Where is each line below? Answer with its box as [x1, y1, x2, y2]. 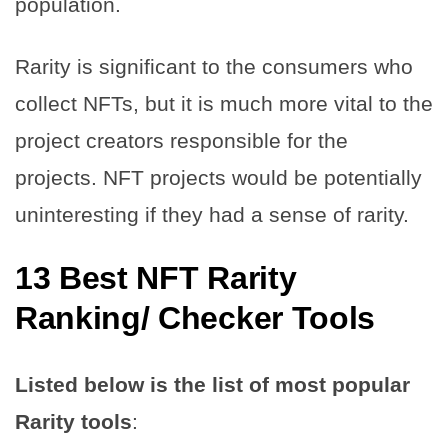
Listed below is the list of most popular [15, 372, 410, 396]
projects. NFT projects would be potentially [15, 165, 422, 189]
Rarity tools [15, 409, 132, 433]
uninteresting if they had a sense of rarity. [15, 202, 409, 226]
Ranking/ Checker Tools [15, 299, 375, 336]
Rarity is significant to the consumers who [15, 54, 413, 78]
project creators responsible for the [15, 128, 348, 152]
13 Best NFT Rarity [15, 259, 297, 296]
